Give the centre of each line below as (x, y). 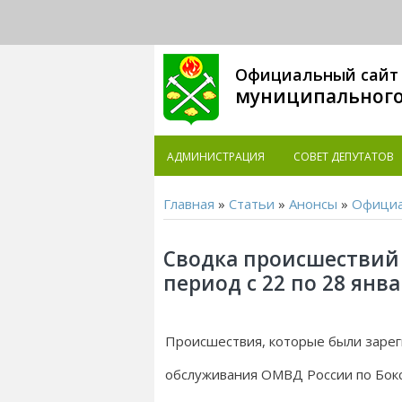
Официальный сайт (317, 74)
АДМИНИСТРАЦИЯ (216, 157)
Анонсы (313, 203)
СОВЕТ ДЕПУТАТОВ (344, 157)
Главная (189, 203)
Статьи (252, 203)
